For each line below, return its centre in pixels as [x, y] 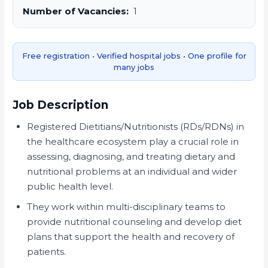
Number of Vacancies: [76, 11]
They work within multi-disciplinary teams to [127, 206]
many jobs [134, 67]
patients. [47, 251]
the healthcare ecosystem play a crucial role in [133, 141]
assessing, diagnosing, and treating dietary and [131, 156]
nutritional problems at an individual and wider [132, 171]
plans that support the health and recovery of [131, 236]
